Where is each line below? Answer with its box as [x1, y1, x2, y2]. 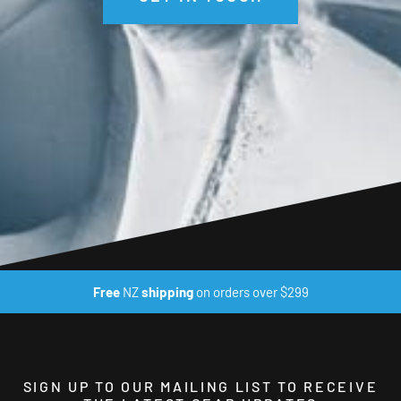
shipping [141, 283, 193, 300]
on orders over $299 [192, 283, 309, 300]
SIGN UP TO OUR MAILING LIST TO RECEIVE [22, 377, 379, 395]
